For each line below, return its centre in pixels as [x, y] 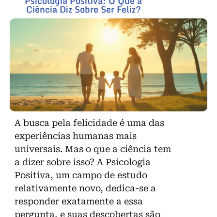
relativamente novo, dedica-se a [85, 188]
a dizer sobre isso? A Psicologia [83, 162]
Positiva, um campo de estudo [81, 175]
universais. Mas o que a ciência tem [93, 149]
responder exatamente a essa [79, 201]
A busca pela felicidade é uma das [89, 123]
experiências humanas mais [76, 136]
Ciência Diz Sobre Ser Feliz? [83, 9]
